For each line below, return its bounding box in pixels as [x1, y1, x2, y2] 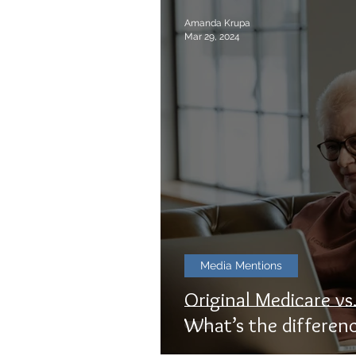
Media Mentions [200, 259, 282, 272]
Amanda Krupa [184, 17, 250, 29]
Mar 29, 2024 [184, 30, 240, 42]
